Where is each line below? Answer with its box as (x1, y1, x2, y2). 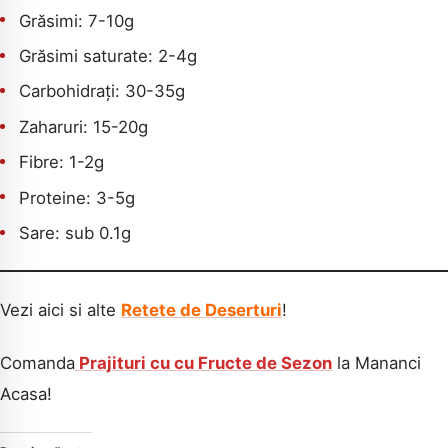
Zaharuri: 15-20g (19, 116, 149, 137)
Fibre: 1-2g (19, 152, 105, 173)
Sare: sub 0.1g (19, 222, 132, 243)
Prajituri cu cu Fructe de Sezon (75, 353, 332, 374)
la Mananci (332, 353, 421, 374)
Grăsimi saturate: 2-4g (19, 45, 198, 66)
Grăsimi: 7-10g (19, 10, 135, 31)
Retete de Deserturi (121, 299, 282, 320)
